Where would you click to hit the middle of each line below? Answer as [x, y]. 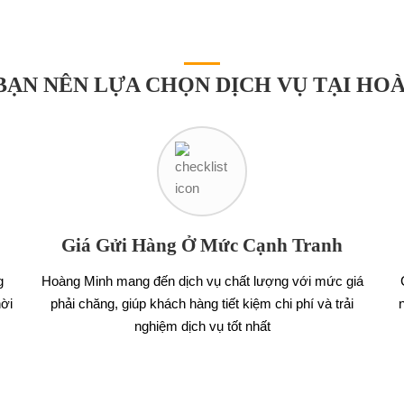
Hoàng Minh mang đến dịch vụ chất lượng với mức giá [202, 281]
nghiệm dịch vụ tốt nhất [202, 326]
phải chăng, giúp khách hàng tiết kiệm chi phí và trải [202, 303]
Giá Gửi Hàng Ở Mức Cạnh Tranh [202, 245]
